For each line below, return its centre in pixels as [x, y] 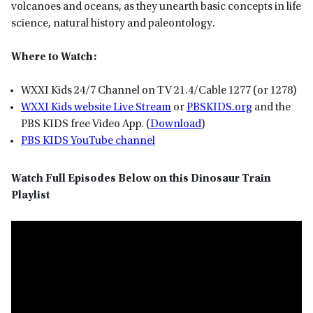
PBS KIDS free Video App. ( [86, 125]
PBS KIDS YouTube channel [88, 141]
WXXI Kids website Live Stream [96, 108]
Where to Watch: [54, 58]
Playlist [30, 196]
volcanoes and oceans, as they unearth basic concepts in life [156, 7]
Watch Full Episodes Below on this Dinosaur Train [141, 179]
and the [271, 108]
